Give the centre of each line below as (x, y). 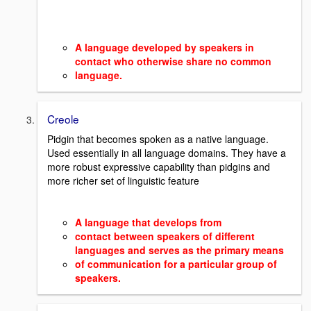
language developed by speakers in (169, 48)
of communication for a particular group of (176, 264)
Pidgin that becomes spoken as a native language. (158, 139)
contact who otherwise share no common (173, 61)
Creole (63, 119)
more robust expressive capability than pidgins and (159, 167)
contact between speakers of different (165, 236)
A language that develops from (148, 222)
